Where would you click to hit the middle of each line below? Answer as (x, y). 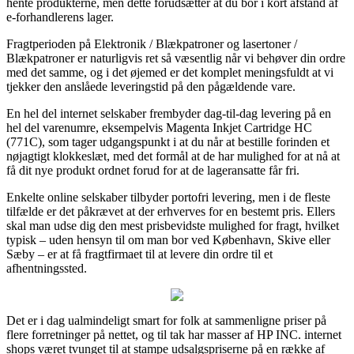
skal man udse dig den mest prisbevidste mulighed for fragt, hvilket (173, 225)
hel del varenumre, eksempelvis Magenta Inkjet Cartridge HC (159, 127)
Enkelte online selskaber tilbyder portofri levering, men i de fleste (168, 197)
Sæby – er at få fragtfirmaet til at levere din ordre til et (139, 254)
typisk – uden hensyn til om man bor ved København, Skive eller (168, 239)
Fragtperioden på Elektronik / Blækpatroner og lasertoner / (152, 43)
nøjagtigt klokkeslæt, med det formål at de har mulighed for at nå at (173, 156)
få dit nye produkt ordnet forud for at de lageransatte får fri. (153, 170)
